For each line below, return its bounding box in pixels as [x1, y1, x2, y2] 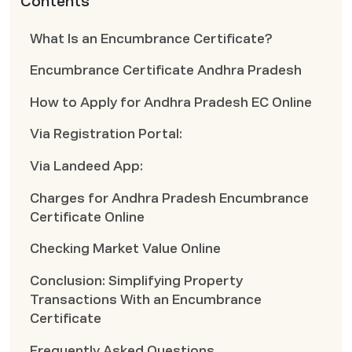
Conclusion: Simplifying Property [30, 273, 244, 288]
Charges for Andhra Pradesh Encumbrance [30, 191, 310, 205]
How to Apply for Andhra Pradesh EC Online [30, 95, 313, 109]
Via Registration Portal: [30, 127, 183, 141]
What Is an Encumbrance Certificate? [30, 31, 273, 46]
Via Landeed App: [30, 159, 144, 174]
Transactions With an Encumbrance [30, 292, 262, 306]
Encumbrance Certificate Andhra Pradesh [30, 64, 302, 78]
